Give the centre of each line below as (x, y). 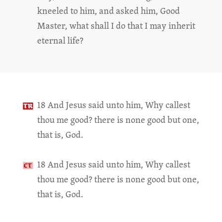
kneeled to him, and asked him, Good (108, 11)
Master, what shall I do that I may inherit (116, 26)
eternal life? (60, 40)
